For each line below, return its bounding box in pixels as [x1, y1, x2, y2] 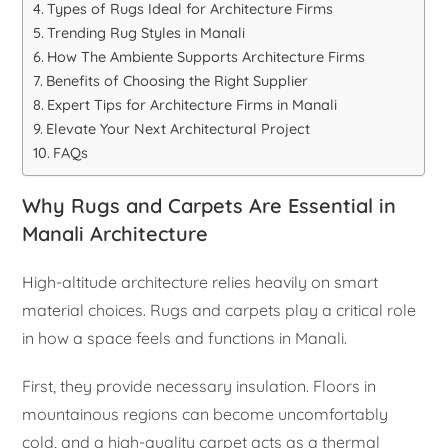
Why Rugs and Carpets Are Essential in [22, 193, 397, 219]
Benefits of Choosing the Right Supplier [46, 72, 309, 91]
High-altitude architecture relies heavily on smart [22, 272, 379, 293]
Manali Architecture [22, 221, 209, 247]
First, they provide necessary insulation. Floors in [22, 376, 377, 397]
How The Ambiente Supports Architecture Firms [47, 48, 366, 67]
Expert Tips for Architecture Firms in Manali [47, 96, 338, 115]
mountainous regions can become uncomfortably [22, 404, 389, 425]
